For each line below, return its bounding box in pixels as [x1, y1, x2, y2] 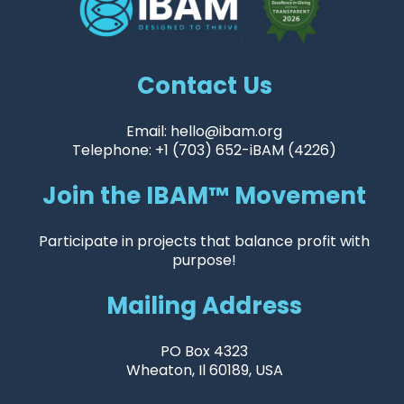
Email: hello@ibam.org [126, 120, 282, 142]
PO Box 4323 [161, 340, 248, 362]
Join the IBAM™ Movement [42, 179, 366, 212]
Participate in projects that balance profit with [39, 230, 370, 252]
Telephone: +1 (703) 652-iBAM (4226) [72, 139, 336, 161]
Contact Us [136, 69, 272, 102]
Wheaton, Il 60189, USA [125, 359, 283, 381]
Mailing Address [106, 289, 302, 322]
